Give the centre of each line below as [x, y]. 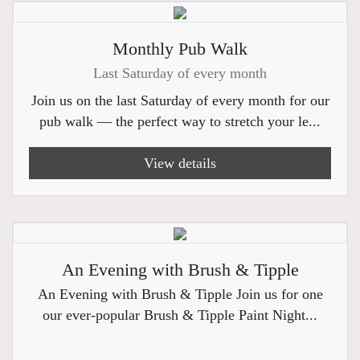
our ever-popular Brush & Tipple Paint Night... [180, 315]
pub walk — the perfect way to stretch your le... [180, 121]
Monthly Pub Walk [180, 49]
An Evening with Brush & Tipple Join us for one [180, 294]
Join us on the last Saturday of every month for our [180, 100]
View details [180, 163]
